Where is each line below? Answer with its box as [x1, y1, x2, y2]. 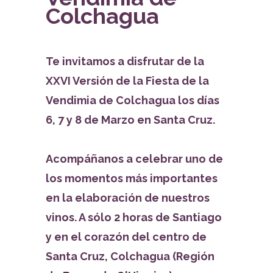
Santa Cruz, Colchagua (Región [45, 249, 214, 263]
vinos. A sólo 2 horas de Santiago [45, 210, 222, 224]
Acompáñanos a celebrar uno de [45, 152, 223, 165]
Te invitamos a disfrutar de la [45, 54, 204, 68]
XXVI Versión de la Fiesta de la [45, 74, 209, 87]
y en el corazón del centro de [45, 230, 207, 243]
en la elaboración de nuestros [45, 191, 210, 204]
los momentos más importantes [45, 171, 218, 185]
